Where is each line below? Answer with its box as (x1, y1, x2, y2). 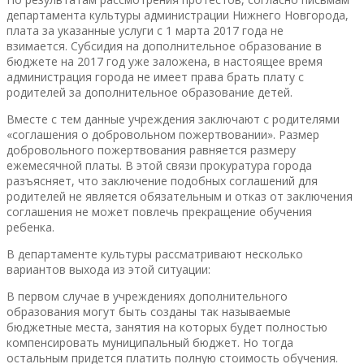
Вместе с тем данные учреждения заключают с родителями (6, 110, 340, 127)
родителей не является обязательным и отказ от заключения (6, 188, 353, 204)
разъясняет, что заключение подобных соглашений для (6, 172, 318, 188)
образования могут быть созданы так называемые (6, 303, 291, 319)
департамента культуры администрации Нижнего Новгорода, (6, 6, 349, 23)
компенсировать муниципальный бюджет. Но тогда (6, 334, 293, 350)
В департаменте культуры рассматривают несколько (6, 245, 303, 262)
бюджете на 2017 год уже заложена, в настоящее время (6, 53, 323, 69)
